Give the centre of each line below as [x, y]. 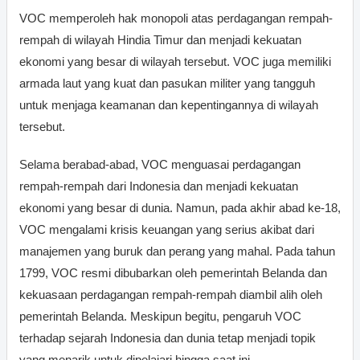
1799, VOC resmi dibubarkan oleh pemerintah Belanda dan [173, 272]
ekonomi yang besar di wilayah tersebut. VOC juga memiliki [175, 61]
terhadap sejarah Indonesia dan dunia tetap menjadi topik [168, 337]
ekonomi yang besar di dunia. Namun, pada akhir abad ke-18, [180, 207]
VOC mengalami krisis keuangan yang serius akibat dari [167, 229]
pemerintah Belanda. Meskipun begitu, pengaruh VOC [160, 316]
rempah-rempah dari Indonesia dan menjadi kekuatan [159, 186]
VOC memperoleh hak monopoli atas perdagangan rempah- [176, 18]
